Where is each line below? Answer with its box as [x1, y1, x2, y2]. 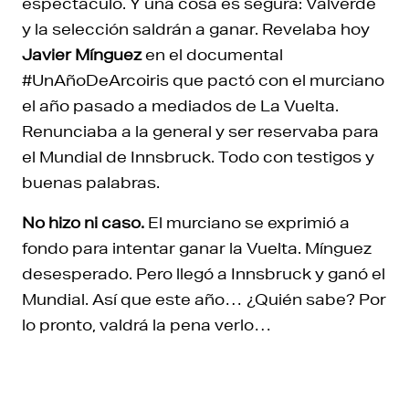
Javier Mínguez [22, 45, 142, 65]
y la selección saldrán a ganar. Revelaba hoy [22, 19, 370, 39]
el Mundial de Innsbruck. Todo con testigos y [22, 147, 374, 167]
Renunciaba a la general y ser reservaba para [22, 121, 379, 142]
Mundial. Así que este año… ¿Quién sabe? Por [22, 289, 386, 309]
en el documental [142, 45, 283, 65]
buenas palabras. [22, 173, 160, 193]
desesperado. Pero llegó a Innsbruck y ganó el [22, 264, 385, 284]
